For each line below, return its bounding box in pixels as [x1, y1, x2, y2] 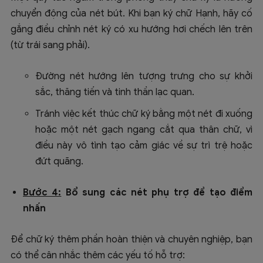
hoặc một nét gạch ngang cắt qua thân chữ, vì [35, 124, 252, 136]
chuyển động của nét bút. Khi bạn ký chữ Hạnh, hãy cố [11, 8, 252, 20]
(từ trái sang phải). [11, 39, 90, 52]
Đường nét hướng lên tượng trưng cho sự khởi [35, 70, 252, 83]
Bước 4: [23, 187, 62, 199]
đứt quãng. [35, 156, 83, 168]
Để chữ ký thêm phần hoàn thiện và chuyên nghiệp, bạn [11, 234, 252, 246]
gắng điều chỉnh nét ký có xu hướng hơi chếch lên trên [11, 23, 252, 36]
